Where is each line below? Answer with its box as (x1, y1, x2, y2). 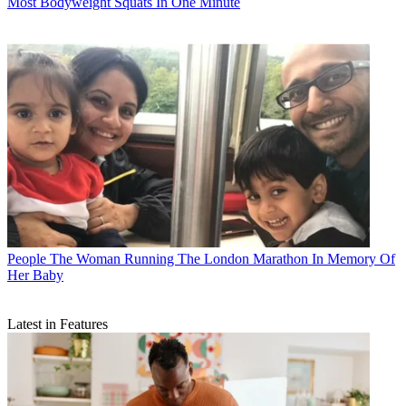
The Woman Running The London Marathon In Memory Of (50, 250, 395, 266)
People (7, 250, 46, 266)
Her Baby (7, 266, 63, 283)
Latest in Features (7, 315, 108, 332)
